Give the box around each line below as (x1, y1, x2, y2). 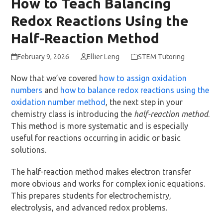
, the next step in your (106, 98, 183, 107)
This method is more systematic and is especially (11, 121, 189, 131)
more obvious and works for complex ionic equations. (11, 179, 206, 189)
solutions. (11, 145, 47, 155)
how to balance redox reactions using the (60, 86, 210, 95)
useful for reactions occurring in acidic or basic (11, 133, 181, 143)
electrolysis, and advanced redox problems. (11, 203, 168, 213)
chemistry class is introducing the (11, 110, 134, 119)
